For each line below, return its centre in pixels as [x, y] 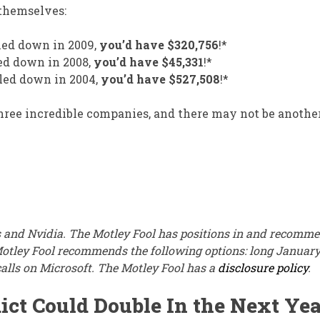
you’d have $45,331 [149, 62]
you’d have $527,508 [160, 79]
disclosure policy [263, 268]
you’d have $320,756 [159, 45]
